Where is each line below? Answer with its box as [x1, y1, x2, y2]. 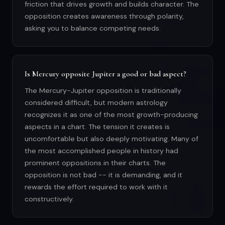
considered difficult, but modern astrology [25, 98, 168, 107]
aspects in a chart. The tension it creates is [25, 122, 170, 132]
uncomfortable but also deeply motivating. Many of [25, 134, 198, 144]
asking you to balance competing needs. [25, 24, 161, 33]
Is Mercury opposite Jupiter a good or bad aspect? [25, 69, 186, 79]
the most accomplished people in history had [25, 146, 178, 156]
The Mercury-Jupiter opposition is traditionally [25, 86, 181, 95]
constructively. [25, 194, 74, 204]
